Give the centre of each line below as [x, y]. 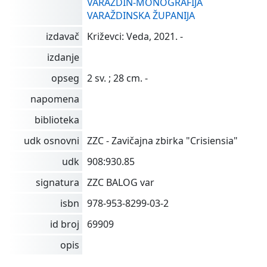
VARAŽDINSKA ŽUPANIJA [141, 15]
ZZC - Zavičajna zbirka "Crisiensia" [162, 140]
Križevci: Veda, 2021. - [135, 36]
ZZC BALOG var [121, 182]
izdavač [63, 36]
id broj [65, 224]
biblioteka [57, 119]
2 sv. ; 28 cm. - [117, 78]
